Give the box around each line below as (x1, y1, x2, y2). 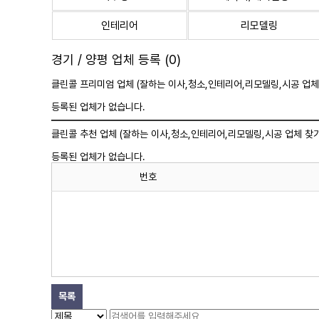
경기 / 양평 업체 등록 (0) (51, 52, 181, 67)
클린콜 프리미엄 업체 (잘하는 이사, (51, 78, 188, 90)
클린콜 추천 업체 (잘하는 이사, (51, 128, 171, 140)
